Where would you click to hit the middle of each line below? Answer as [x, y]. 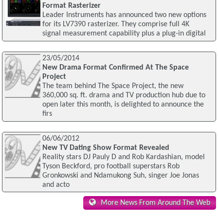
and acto [56, 185]
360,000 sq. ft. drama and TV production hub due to [124, 96]
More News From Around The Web [155, 203]
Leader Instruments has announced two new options [124, 15]
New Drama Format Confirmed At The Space [115, 68]
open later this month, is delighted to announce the [123, 105]
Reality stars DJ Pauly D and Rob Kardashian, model [123, 157]
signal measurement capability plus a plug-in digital [124, 34]
